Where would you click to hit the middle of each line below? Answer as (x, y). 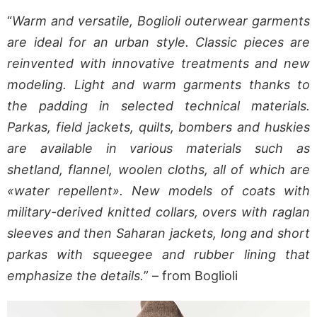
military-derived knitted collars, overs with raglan (158, 212)
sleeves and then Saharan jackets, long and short (158, 234)
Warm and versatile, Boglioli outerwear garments (161, 21)
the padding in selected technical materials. (158, 106)
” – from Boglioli (191, 276)
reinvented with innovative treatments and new (158, 64)
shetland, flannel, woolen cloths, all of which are (158, 170)
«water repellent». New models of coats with (158, 191)
